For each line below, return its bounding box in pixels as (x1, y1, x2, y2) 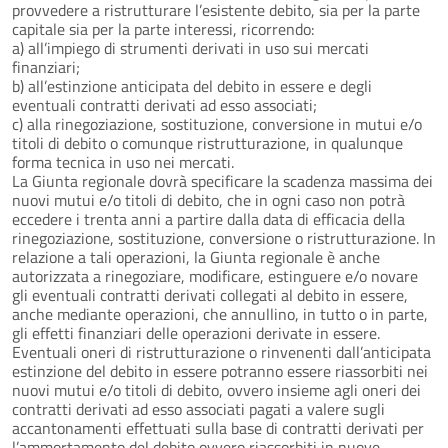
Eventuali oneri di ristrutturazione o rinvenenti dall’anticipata (12, 339, 431, 364)
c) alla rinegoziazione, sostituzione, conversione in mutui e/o (12, 111, 422, 136)
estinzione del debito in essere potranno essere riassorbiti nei (12, 358, 428, 383)
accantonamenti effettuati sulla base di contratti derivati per (12, 415, 424, 440)
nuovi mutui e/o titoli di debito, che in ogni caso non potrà (12, 187, 405, 212)
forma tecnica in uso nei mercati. (12, 149, 234, 174)
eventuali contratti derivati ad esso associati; (12, 92, 317, 117)
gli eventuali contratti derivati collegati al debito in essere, (12, 282, 408, 307)
